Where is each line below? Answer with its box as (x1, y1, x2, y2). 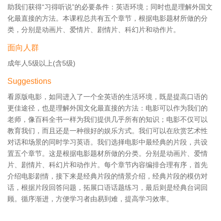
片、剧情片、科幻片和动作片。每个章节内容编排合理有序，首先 (7, 161, 208, 169)
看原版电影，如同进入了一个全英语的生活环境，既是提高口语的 (7, 93, 208, 101)
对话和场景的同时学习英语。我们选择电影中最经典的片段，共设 (7, 138, 208, 146)
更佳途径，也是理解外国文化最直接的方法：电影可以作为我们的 (7, 104, 208, 112)
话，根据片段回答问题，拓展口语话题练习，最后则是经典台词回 (7, 184, 208, 191)
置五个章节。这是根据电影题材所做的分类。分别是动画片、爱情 (7, 149, 208, 157)
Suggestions (7, 77, 51, 85)
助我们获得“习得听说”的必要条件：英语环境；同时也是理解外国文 (7, 3, 213, 11)
